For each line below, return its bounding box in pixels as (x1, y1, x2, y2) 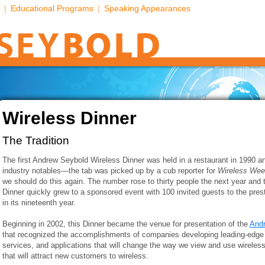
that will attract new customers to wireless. (2, 251, 148, 260)
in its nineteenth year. (2, 198, 76, 207)
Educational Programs (11, 4, 93, 13)
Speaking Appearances (104, 4, 190, 13)
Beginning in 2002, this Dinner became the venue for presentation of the (2, 219, 250, 228)
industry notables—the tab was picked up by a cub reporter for (2, 166, 218, 175)
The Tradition (2, 134, 69, 147)
